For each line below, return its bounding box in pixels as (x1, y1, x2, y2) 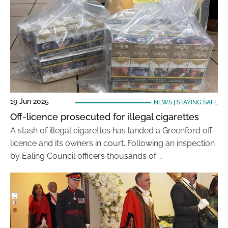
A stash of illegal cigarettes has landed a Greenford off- (10, 126, 216, 135)
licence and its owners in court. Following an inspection (10, 138, 215, 148)
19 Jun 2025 (10, 97, 49, 105)
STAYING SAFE (176, 99, 218, 106)
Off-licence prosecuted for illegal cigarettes (10, 111, 199, 122)
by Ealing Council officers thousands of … (10, 151, 162, 161)
